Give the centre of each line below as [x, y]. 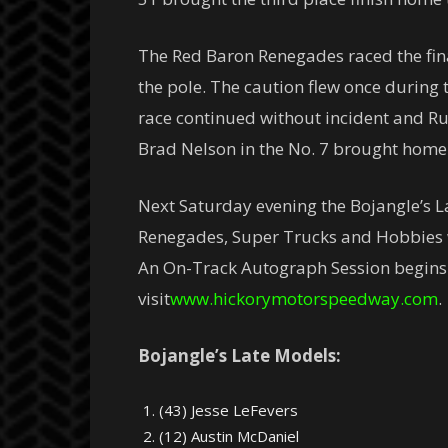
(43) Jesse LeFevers [228, 410]
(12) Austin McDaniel [229, 436]
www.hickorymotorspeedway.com [304, 298]
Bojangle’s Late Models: [239, 355]
